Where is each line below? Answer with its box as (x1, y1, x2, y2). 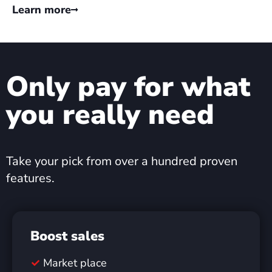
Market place (43, 256, 107, 270)
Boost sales (30, 227, 104, 245)
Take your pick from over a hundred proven (6, 153, 237, 169)
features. (6, 170, 55, 186)
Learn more (12, 2, 71, 17)
